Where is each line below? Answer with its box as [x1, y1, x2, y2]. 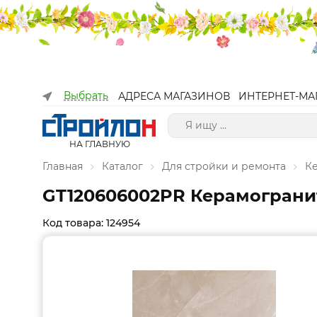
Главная [42, 160, 83, 173]
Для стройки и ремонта [162, 160, 286, 173]
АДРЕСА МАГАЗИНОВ [118, 90, 230, 103]
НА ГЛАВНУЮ [69, 139, 130, 149]
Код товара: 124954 [42, 217, 140, 229]
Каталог [102, 160, 143, 173]
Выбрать [64, 89, 108, 102]
